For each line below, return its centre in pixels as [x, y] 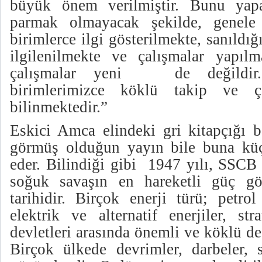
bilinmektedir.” [59, 107]
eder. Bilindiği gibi [76, 164]
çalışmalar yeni [66, 73]
